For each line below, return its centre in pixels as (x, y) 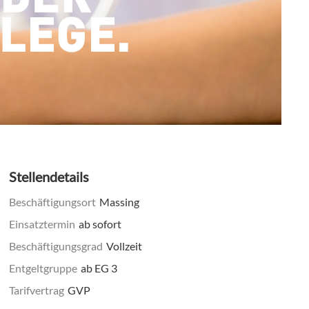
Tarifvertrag (37, 290)
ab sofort (100, 224)
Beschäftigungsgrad (56, 246)
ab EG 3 (99, 268)
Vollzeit (124, 246)
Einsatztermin (42, 224)
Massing (120, 202)
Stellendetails (49, 177)
